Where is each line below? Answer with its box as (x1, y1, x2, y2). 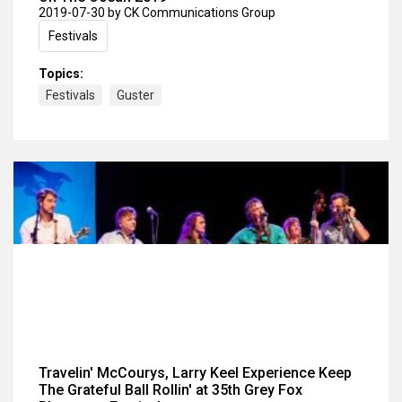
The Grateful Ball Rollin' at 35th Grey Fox (39, 381, 302, 399)
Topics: (39, 66, 83, 81)
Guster (117, 87, 154, 102)
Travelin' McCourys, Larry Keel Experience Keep (39, 364, 352, 382)
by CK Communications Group (108, 4, 275, 20)
